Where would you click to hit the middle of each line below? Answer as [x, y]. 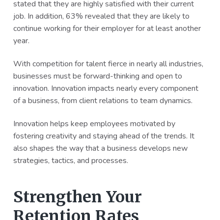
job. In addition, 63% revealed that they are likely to [101, 16]
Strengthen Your [77, 197]
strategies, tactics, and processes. [70, 161]
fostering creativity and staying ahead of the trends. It [104, 136]
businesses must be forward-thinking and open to [97, 76]
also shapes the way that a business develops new [100, 149]
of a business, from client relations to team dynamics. [103, 101]
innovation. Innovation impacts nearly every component [106, 89]
